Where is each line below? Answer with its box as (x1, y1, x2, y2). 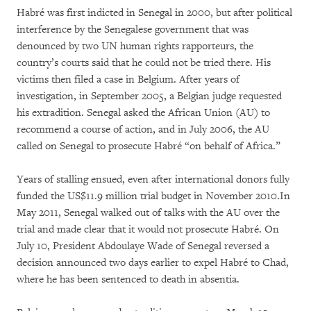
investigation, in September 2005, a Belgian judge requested (17, 90, 282, 103)
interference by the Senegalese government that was (17, 23, 249, 36)
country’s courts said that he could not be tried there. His (17, 56, 271, 69)
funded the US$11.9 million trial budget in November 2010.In (17, 190, 290, 203)
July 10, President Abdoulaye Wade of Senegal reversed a (17, 239, 269, 253)
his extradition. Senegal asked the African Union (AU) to (17, 106, 270, 119)
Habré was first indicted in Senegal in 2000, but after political (17, 6, 292, 19)
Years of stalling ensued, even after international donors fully (17, 173, 289, 186)
